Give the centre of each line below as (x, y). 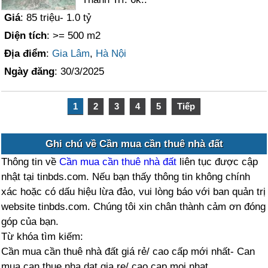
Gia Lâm (71, 54)
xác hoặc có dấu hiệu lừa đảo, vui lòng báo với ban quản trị (134, 192)
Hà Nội (111, 54)
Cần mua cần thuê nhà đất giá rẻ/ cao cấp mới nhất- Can (128, 252)
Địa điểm (25, 54)
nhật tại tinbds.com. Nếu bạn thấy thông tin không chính (126, 177)
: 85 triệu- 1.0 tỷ (56, 18)
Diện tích (26, 36)
